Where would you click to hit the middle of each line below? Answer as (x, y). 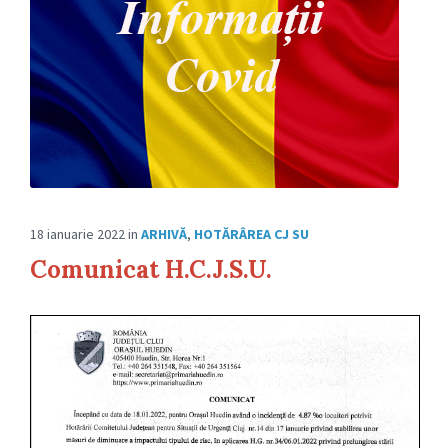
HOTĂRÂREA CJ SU (251, 234)
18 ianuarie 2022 (79, 234)
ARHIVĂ (164, 234)
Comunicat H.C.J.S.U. (151, 270)
